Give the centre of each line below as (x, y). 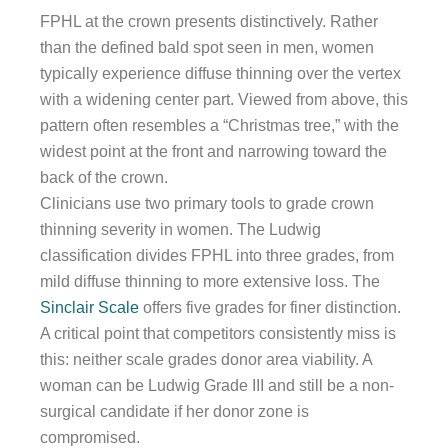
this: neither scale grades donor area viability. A (206, 360)
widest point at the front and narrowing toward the (213, 152)
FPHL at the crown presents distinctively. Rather (209, 22)
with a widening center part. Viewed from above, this (224, 100)
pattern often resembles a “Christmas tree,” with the (219, 126)
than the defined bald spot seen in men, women (207, 48)
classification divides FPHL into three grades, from (217, 256)
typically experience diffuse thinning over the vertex (220, 74)
